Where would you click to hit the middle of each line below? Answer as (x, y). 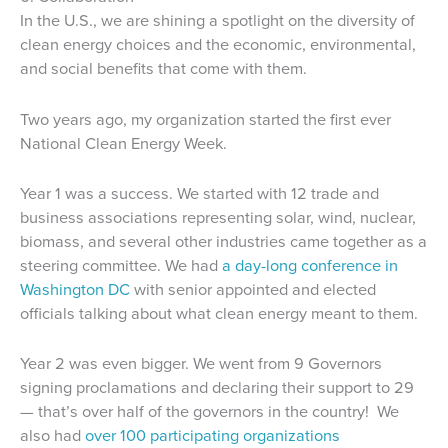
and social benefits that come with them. (163, 69)
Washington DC (75, 289)
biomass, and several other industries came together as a (223, 241)
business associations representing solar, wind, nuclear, (218, 217)
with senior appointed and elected (253, 289)
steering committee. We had (121, 265)
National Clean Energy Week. (123, 143)
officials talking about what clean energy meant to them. (219, 313)
